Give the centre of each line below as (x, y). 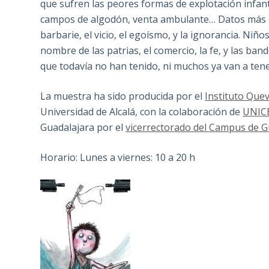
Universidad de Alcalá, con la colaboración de (142, 112)
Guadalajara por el (83, 128)
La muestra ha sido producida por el (123, 96)
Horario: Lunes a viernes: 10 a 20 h (118, 158)
